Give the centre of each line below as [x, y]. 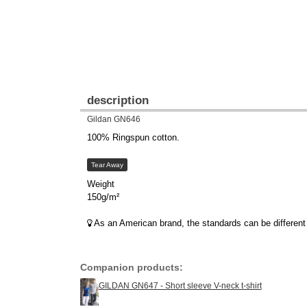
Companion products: [132, 268]
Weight [101, 184]
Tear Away [107, 165]
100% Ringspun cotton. [133, 138]
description [118, 100]
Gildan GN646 [114, 119]
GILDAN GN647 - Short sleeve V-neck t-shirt [180, 286]
